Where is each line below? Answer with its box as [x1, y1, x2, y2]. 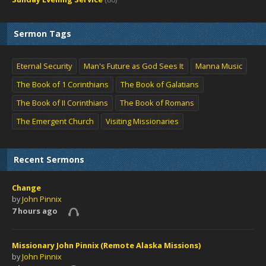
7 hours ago [12, 205, 58, 216]
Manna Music [195, 61, 242, 71]
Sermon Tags [14, 28, 71, 39]
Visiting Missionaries [106, 116, 179, 126]
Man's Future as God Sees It [84, 61, 183, 71]
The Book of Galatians [121, 79, 199, 90]
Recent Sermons [14, 154, 84, 165]
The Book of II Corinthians [17, 97, 108, 108]
